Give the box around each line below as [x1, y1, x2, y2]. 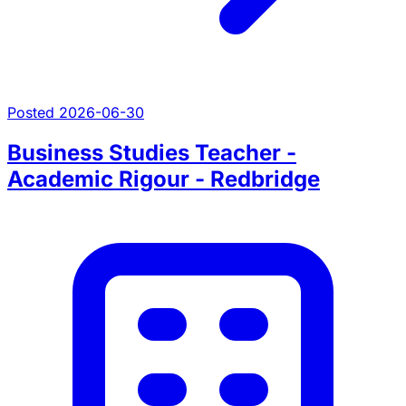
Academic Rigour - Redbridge [7, 165, 320, 192]
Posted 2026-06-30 [7, 103, 144, 122]
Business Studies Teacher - [7, 139, 296, 166]
